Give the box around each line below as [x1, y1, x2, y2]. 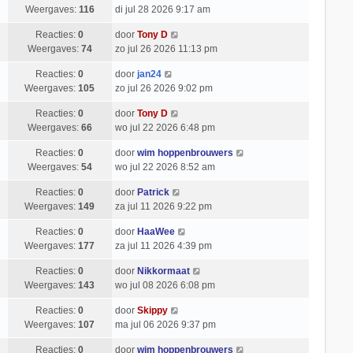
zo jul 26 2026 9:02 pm [114, 83, 213, 94]
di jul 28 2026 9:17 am [114, 4, 210, 15]
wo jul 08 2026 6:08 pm [114, 280, 215, 291]
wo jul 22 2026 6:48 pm [114, 122, 215, 133]
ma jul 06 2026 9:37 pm [114, 319, 216, 330]
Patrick [136, 187, 169, 198]
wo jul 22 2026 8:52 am [114, 162, 215, 173]
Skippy [136, 305, 168, 316]
